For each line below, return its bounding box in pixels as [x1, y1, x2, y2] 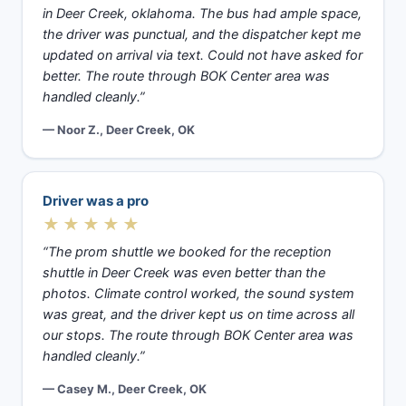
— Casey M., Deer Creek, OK [43, 382, 207, 396]
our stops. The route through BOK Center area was [43, 327, 353, 343]
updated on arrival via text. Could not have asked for [43, 47, 362, 63]
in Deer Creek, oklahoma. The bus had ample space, [43, 5, 362, 22]
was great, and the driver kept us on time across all [43, 306, 354, 323]
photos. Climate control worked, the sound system [43, 285, 354, 302]
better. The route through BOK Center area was [43, 68, 330, 84]
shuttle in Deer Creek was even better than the [43, 265, 325, 281]
